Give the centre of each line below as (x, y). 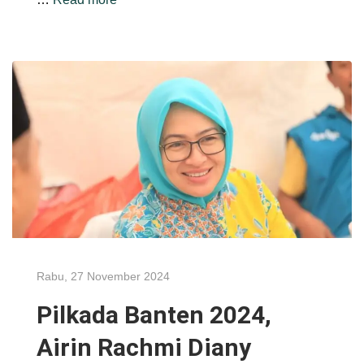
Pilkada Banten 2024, (154, 314)
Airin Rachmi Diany (144, 347)
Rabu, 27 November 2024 (103, 276)
